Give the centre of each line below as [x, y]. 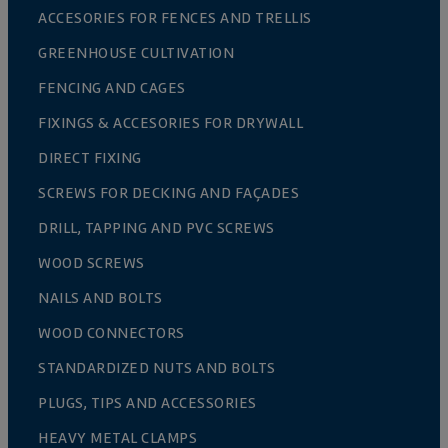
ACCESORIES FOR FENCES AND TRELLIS [175, 18]
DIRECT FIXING [90, 158]
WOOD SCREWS [91, 263]
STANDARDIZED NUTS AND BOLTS [157, 368]
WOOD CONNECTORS [111, 333]
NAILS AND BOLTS [100, 298]
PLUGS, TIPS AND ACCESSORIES [147, 403]
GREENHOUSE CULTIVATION [136, 53]
